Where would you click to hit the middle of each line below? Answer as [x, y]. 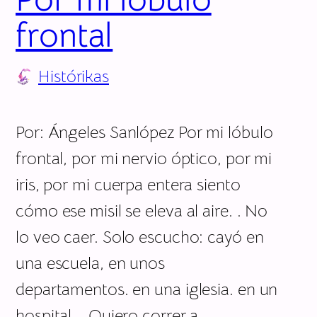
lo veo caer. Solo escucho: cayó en [140, 237]
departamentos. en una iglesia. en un [147, 289]
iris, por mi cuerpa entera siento [128, 184]
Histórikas [74, 76]
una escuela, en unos [90, 263]
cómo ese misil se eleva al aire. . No [142, 211]
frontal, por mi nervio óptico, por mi [144, 158]
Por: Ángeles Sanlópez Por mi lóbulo [144, 132]
